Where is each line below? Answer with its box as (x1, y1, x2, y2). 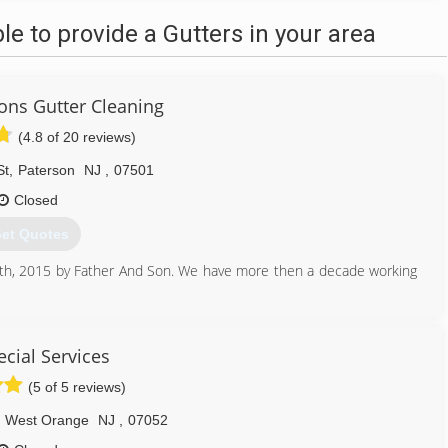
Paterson (18, 162, 75, 178)
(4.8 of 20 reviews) (18, 129, 136, 145)
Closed (13, 192, 58, 208)
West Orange (5, 412, 89, 428)
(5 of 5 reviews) (28, 379, 126, 395)
